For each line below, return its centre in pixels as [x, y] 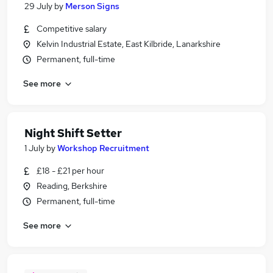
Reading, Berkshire [72, 186]
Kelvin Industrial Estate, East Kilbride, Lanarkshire [129, 44]
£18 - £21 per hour [70, 171]
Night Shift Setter [73, 133]
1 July [34, 148]
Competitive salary [72, 29]
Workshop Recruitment [103, 148]
